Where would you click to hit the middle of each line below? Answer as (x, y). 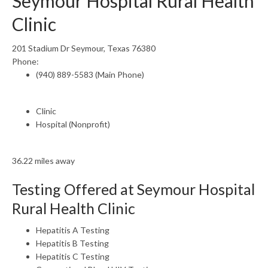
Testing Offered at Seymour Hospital (133, 189)
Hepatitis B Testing (72, 243)
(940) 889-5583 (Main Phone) (90, 74)
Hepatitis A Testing (73, 230)
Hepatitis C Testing (73, 256)
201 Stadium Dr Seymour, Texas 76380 (84, 48)
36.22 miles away (43, 161)
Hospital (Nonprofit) (73, 124)
